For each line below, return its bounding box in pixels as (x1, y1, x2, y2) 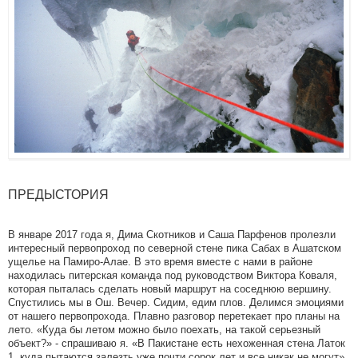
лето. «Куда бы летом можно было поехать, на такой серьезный (8, 324, 320, 336)
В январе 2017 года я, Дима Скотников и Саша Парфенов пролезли (8, 229, 336, 241)
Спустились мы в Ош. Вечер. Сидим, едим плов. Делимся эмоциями (8, 296, 344, 309)
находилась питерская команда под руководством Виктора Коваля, (8, 269, 337, 282)
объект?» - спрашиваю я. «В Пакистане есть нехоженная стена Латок (8, 337, 345, 350)
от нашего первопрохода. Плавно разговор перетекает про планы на (8, 310, 340, 323)
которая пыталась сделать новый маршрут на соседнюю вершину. (8, 283, 332, 296)
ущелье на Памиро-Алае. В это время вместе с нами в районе (8, 256, 312, 268)
